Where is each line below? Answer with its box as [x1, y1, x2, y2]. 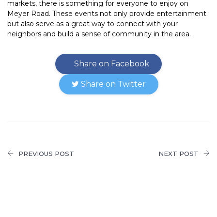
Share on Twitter [78, 79, 146, 89]
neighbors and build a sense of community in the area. [7, 30, 191, 39]
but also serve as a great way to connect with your [7, 19, 178, 29]
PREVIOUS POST [18, 150, 74, 158]
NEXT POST [158, 150, 199, 158]
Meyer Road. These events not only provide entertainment [7, 9, 206, 18]
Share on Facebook [72, 59, 149, 69]
